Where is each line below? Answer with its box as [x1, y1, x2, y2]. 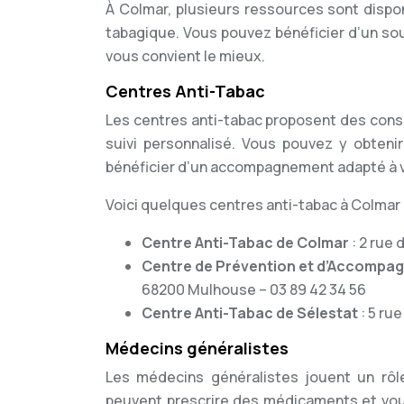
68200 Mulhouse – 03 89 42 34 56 [142, 280, 366, 299]
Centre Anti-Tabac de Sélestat [142, 303, 361, 323]
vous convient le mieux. [106, 46, 265, 66]
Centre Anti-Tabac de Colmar [142, 233, 352, 252]
